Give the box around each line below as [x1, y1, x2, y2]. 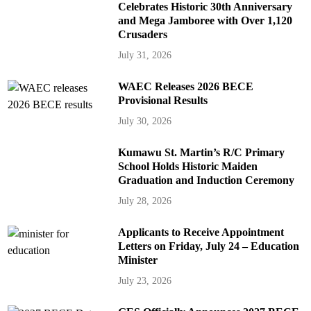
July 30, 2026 [117, 116, 171, 127]
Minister [117, 254, 158, 267]
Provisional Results [117, 94, 208, 107]
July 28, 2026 [117, 196, 171, 207]
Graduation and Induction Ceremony [117, 174, 294, 187]
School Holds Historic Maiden [117, 160, 258, 173]
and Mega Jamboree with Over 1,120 [117, 15, 292, 27]
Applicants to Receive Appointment [117, 226, 284, 239]
